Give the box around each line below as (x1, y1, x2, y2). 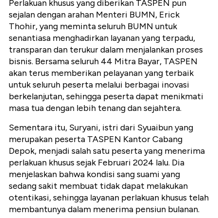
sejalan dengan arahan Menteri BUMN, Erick (9, 9, 180, 20)
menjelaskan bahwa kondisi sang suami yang (9, 169, 180, 180)
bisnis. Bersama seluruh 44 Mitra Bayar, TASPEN (9, 56, 198, 67)
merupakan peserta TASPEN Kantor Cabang (9, 134, 182, 145)
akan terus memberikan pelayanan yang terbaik (9, 68, 194, 79)
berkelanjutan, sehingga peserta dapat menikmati (9, 91, 203, 102)
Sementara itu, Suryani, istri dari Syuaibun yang (9, 122, 193, 133)
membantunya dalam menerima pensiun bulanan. (9, 204, 200, 215)
